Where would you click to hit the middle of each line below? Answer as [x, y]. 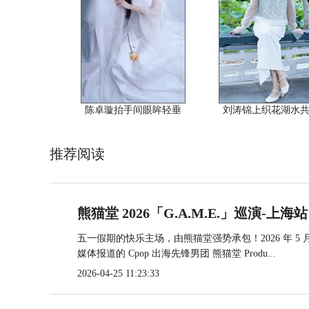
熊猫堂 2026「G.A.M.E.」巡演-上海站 [192, 213]
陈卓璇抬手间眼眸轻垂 [133, 110]
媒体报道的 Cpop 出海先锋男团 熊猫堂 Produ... [177, 253]
